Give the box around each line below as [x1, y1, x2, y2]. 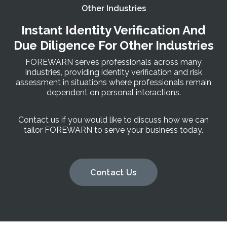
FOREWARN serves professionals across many [25, 57, 202, 67]
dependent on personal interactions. [46, 88, 181, 98]
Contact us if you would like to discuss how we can [18, 115, 209, 125]
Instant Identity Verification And [21, 23, 206, 38]
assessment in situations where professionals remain [16, 78, 211, 88]
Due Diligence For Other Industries [13, 38, 214, 53]
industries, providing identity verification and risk [25, 67, 202, 78]
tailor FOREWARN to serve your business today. [24, 125, 203, 135]
